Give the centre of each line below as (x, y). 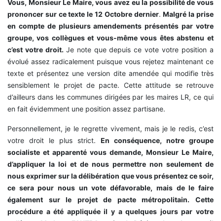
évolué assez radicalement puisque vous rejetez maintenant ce (110, 62)
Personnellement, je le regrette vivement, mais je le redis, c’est (110, 129)
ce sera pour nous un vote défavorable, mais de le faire (110, 188)
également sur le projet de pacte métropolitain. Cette (110, 200)
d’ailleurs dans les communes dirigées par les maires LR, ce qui (110, 97)
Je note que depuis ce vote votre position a (140, 50)
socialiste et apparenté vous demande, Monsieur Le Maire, (110, 152)
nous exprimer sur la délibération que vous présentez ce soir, (110, 176)
